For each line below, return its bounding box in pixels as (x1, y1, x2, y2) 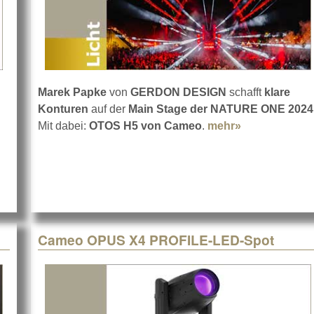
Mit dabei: (38, 120, 89, 132)
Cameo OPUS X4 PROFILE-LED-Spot (38, 230, 274, 250)
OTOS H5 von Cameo (89, 120, 202, 132)
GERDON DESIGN (128, 86, 226, 99)
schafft (226, 86, 264, 99)
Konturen (38, 103, 88, 116)
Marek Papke (38, 86, 107, 99)
